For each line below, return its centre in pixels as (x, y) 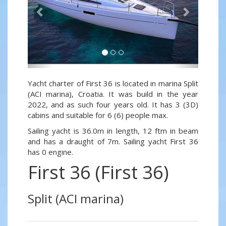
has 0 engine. (50, 152)
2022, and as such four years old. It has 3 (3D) (113, 105)
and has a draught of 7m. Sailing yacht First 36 (113, 142)
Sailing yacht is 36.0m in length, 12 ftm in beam (113, 131)
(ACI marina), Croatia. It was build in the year (113, 94)
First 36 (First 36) (98, 173)
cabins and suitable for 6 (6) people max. (98, 115)
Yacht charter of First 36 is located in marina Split (113, 83)
